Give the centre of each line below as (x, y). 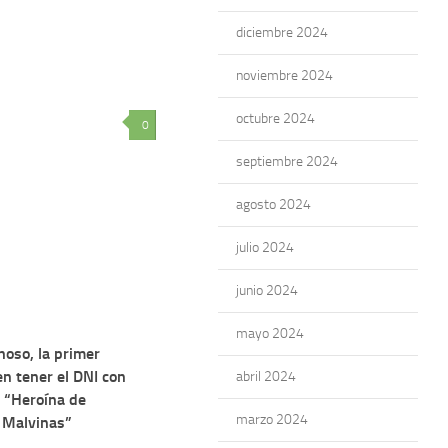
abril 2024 (266, 376)
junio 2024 (267, 290)
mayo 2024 (270, 333)
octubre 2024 (275, 118)
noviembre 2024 (284, 75)
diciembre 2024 (282, 32)
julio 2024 (265, 247)
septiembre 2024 (287, 161)
